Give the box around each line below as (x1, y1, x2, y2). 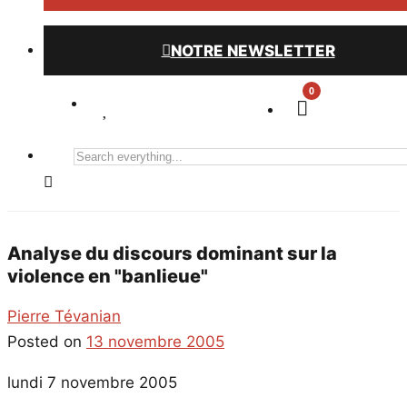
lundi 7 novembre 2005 (7, 372, 177, 392)
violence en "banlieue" (7, 265, 208, 288)
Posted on (7, 332, 86, 351)
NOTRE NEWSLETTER (170, 41, 335, 60)
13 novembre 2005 (86, 332, 224, 351)
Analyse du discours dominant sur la (7, 243, 337, 265)
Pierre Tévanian (7, 306, 121, 325)
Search (72, 145, 115, 164)
